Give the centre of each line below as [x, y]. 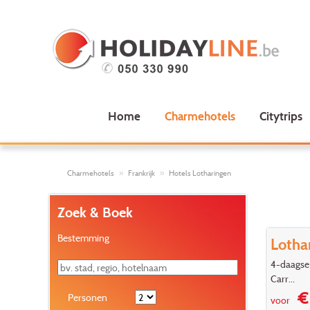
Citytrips [281, 116]
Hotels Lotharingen [200, 173]
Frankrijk [141, 173]
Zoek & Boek [95, 213]
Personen [87, 297]
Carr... [282, 279]
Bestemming [83, 237]
